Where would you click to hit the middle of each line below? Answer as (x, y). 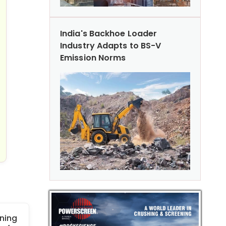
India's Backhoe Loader (109, 33)
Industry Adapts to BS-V (111, 45)
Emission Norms (93, 58)
